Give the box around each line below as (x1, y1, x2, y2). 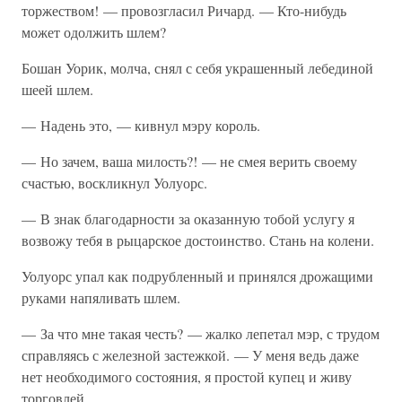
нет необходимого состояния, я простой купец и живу (22, 367, 352, 386)
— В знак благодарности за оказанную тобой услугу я (22, 209, 354, 228)
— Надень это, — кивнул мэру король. (22, 116, 260, 135)
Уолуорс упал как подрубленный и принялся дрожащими (22, 267, 373, 285)
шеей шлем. (22, 80, 93, 99)
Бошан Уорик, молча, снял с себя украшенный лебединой (22, 58, 373, 77)
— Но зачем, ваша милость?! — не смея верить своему (22, 152, 357, 170)
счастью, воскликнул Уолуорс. (22, 173, 207, 192)
